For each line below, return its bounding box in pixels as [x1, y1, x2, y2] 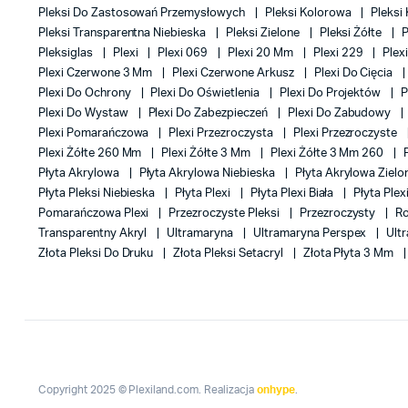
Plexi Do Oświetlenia [150, 87, 262, 99]
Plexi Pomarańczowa [38, 127, 152, 139]
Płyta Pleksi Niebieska [38, 188, 158, 199]
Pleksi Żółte [319, 27, 385, 39]
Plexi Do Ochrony [38, 87, 134, 99]
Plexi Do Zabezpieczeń [148, 107, 270, 119]
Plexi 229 [312, 47, 366, 59]
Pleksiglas [38, 47, 96, 59]
